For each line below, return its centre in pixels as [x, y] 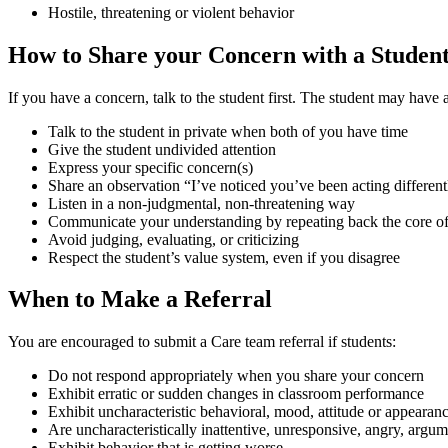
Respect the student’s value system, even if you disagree [224, 257]
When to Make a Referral [140, 299]
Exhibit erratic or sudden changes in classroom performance [236, 394]
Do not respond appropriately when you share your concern [236, 376]
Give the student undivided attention [162, 149]
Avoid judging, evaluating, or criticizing [173, 239]
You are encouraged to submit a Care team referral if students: [202, 342]
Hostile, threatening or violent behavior [171, 12]
